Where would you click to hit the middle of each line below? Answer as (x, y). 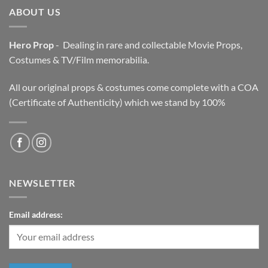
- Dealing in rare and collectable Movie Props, (148, 44)
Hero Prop (31, 44)
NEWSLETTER (42, 182)
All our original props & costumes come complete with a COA (134, 87)
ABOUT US (35, 12)
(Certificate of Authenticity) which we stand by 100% (117, 102)
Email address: (36, 215)
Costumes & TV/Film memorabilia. (79, 59)
